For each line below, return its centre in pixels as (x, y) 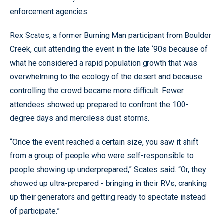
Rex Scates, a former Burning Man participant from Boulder (110, 35)
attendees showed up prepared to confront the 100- (99, 104)
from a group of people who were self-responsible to (102, 156)
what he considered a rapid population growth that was (104, 63)
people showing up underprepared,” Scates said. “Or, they (108, 169)
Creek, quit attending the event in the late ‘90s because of (109, 49)
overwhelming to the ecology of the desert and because (106, 77)
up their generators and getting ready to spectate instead (108, 197)
